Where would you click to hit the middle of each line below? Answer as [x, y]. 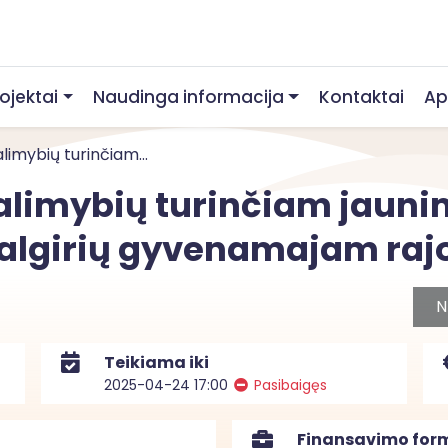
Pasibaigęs [288, 385]
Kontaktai [361, 97]
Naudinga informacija [188, 97]
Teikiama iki [156, 362]
